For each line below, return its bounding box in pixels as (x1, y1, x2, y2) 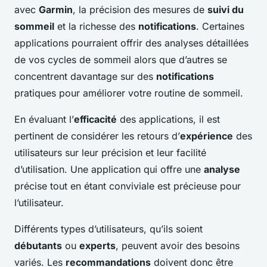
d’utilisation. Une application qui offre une (14, 163, 204, 176)
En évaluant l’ (14, 113, 74, 126)
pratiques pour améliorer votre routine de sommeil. (14, 87, 243, 100)
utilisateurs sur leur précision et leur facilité (14, 147, 206, 159)
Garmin (39, 4, 73, 16)
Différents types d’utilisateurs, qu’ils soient (14, 223, 203, 235)
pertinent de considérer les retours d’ (14, 130, 180, 142)
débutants (14, 240, 62, 252)
